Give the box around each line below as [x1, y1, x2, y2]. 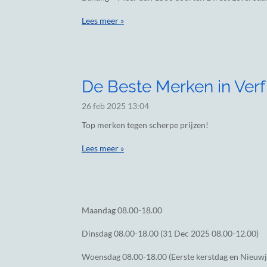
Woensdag [82, 252, 122, 262]
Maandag [82, 205, 117, 215]
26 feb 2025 [82, 101, 126, 111]
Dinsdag [82, 228, 114, 238]
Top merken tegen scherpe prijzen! [82, 120, 209, 130]
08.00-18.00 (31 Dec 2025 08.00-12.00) [114, 228, 259, 238]
